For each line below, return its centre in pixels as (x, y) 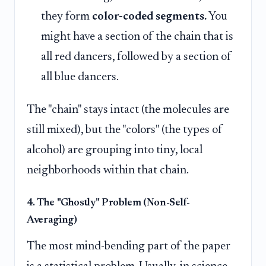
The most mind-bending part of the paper (129, 247)
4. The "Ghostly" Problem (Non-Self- (108, 203)
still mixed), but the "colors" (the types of (125, 130)
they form (66, 16)
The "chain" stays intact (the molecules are (128, 110)
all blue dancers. (80, 77)
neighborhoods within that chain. (108, 171)
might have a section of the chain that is (137, 37)
